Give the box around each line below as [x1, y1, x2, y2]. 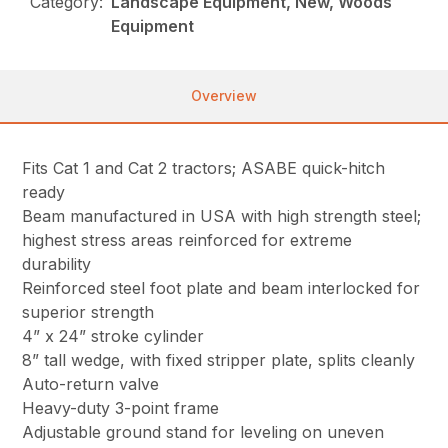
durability [22, 254, 92, 275]
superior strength [22, 302, 155, 323]
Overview [191, 87, 257, 105]
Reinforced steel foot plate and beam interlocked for [22, 278, 421, 299]
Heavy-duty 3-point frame [22, 398, 220, 419]
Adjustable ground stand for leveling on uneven [22, 422, 385, 443]
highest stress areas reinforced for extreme [22, 230, 353, 251]
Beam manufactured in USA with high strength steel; [22, 206, 422, 227]
